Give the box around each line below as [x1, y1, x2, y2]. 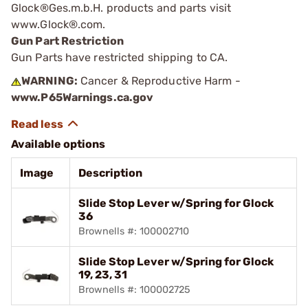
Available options [11, 137, 105, 151]
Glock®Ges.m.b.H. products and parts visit [11, 1, 232, 14]
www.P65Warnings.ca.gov [11, 91, 154, 104]
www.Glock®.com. [11, 18, 106, 31]
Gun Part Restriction [11, 34, 124, 47]
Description [78, 166, 142, 179]
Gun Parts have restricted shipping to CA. [11, 51, 228, 64]
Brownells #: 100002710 [78, 225, 189, 237]
